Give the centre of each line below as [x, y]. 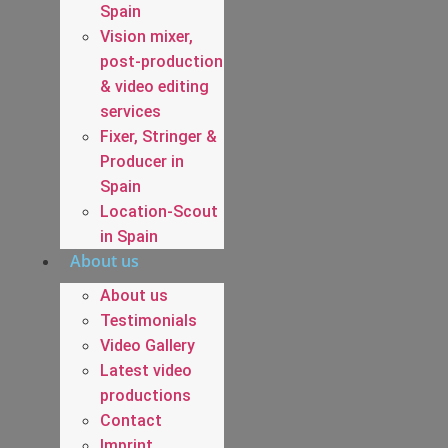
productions [145, 395]
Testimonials [148, 320]
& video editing [154, 86]
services [130, 111]
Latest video [146, 370]
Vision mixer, [146, 36]
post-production [161, 61]
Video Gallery [147, 345]
